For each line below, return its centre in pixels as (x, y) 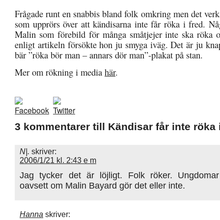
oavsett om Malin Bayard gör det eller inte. (102, 185)
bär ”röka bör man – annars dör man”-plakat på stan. (109, 55)
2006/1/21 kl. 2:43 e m (58, 160)
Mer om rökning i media (60, 72)
